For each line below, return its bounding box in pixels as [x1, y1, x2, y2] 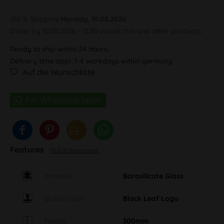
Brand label [44, 193, 83, 203]
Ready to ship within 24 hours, [10, 44, 109, 53]
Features [10, 144, 46, 154]
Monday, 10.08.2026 [60, 14, 126, 23]
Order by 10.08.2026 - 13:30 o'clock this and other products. [10, 26, 202, 35]
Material [44, 171, 72, 180]
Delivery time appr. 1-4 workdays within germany [10, 56, 172, 65]
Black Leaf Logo [123, 193, 178, 203]
